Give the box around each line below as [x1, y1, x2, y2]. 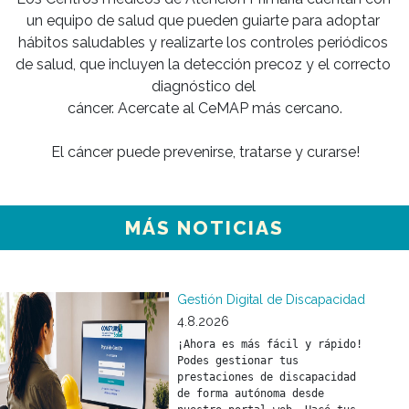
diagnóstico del [151, 78, 259, 95]
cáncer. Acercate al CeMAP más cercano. [68, 100, 343, 117]
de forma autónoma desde [176, 387, 324, 400]
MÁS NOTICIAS [125, 216, 284, 239]
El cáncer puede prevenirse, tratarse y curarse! [50, 143, 360, 161]
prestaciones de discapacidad [176, 371, 356, 383]
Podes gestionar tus [176, 354, 299, 367]
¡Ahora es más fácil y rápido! [176, 338, 362, 351]
